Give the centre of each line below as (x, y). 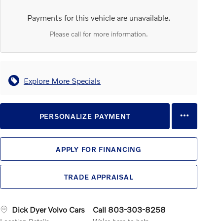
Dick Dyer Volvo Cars (48, 209)
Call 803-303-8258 (129, 209)
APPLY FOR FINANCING (99, 149)
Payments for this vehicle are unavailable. (99, 17)
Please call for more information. (99, 34)
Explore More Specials (62, 80)
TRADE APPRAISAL (99, 177)
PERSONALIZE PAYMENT (85, 116)
